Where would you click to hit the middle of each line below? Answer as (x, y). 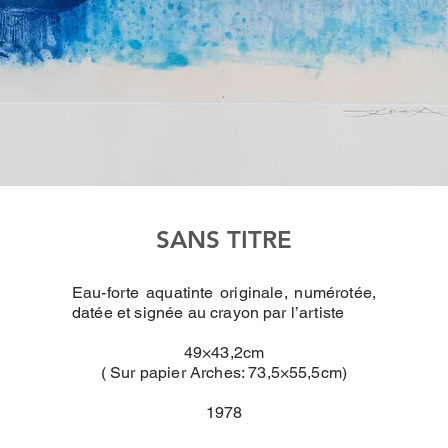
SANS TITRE (224, 239)
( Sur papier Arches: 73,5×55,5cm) (224, 372)
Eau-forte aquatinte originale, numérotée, (224, 292)
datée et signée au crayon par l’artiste (208, 312)
